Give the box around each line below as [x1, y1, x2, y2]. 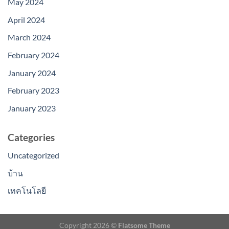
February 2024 [8, 50, 59, 60]
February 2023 [8, 85, 59, 96]
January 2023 [8, 103, 56, 113]
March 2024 [8, 32, 51, 42]
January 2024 [8, 67, 56, 78]
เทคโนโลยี [8, 186, 46, 196]
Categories [8, 131, 55, 144]
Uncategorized [8, 150, 59, 160]
